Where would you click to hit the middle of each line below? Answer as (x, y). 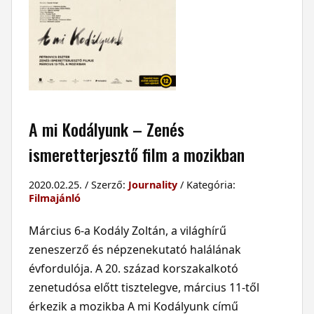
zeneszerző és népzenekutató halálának (135, 249)
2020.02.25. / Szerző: (78, 184)
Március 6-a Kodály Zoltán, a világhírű (127, 230)
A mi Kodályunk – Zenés (106, 129)
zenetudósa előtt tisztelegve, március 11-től (144, 287)
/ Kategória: (206, 184)
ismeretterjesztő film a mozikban (136, 154)
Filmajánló (54, 198)
